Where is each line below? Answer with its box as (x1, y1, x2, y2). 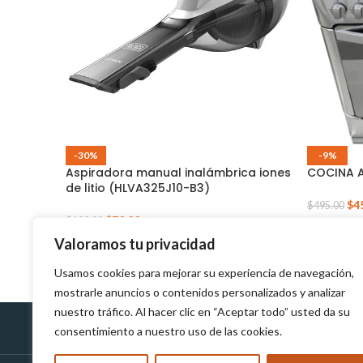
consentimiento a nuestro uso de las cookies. (54, 324, 282, 338)
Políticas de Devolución (62, 331, 233, 352)
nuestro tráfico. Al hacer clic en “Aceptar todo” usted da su (54, 305, 350, 318)
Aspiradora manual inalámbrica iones (66, 164, 291, 181)
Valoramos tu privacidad (54, 235, 216, 253)
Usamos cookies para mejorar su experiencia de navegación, (54, 266, 354, 280)
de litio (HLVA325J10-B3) (66, 180, 210, 197)
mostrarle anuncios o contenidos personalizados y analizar (54, 285, 345, 299)
